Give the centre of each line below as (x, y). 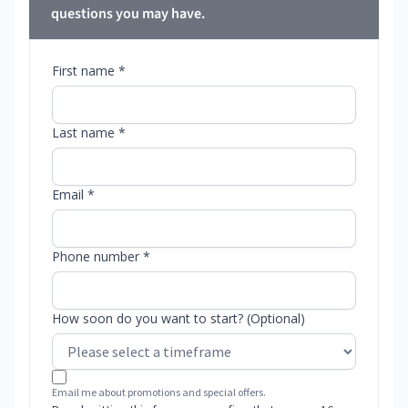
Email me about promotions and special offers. (159, 393)
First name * (89, 71)
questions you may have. (128, 14)
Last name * (89, 133)
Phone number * (101, 257)
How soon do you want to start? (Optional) (178, 319)
